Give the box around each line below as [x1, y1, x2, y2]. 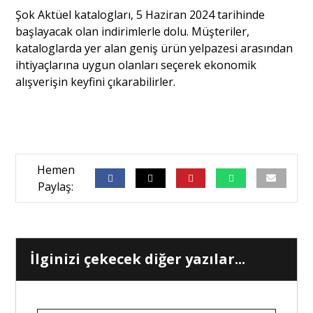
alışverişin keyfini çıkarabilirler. [15, 74, 176, 89]
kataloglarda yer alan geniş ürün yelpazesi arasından [15, 41, 293, 56]
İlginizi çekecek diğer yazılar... [30, 249, 246, 268]
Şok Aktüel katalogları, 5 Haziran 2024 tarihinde [15, 7, 265, 22]
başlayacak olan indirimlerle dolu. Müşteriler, [15, 24, 250, 39]
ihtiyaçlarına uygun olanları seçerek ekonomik [15, 57, 257, 73]
